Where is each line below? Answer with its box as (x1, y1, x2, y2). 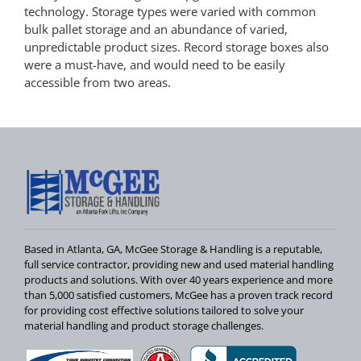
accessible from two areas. (24, 73, 171, 90)
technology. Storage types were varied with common (24, 2, 316, 19)
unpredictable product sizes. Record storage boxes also (24, 38, 329, 55)
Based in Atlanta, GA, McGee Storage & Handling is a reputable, (24, 241, 322, 256)
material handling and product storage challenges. (24, 317, 263, 333)
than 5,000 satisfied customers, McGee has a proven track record (24, 287, 333, 302)
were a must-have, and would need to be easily (24, 56, 285, 73)
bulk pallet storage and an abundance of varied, (24, 20, 288, 37)
